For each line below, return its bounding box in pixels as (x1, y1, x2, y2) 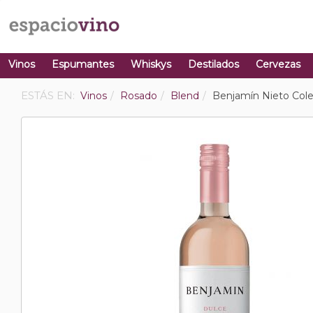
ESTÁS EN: (21, 89, 78, 102)
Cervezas (256, 58, 300, 71)
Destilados (188, 58, 239, 71)
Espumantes (52, 58, 114, 71)
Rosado (120, 89, 157, 102)
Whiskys (131, 58, 171, 71)
